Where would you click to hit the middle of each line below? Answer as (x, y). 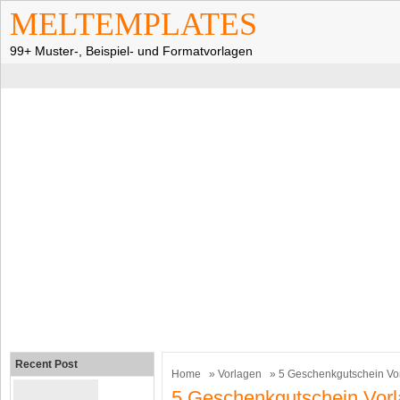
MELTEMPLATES (133, 24)
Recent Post (46, 364)
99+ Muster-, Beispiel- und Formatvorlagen (131, 51)
